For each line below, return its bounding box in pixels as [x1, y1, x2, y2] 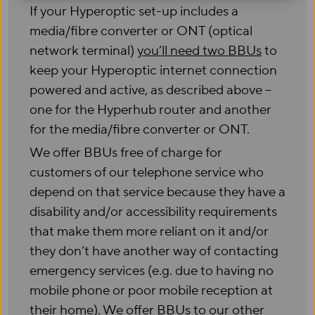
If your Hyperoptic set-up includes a [30, 3, 238, 20]
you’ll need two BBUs [137, 42, 262, 59]
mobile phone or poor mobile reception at [30, 282, 273, 299]
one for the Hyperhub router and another [30, 101, 271, 118]
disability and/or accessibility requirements [30, 203, 277, 220]
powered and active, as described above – [30, 82, 271, 98]
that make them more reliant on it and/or [30, 223, 269, 240]
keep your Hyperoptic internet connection [30, 62, 277, 79]
